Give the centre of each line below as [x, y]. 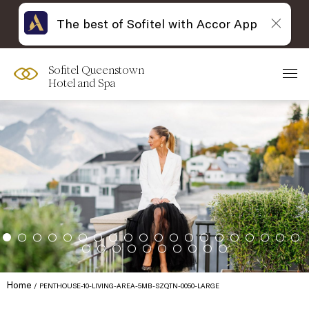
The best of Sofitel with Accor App [157, 23]
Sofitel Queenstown [96, 70]
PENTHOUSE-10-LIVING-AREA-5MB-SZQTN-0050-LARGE [129, 286]
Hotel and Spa [82, 83]
